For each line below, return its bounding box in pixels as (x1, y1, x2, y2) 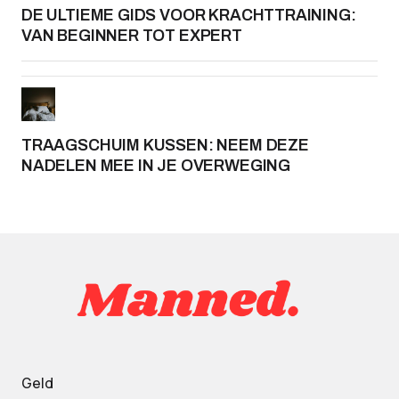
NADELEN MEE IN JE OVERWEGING (21, 157, 290, 175)
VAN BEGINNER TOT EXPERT (21, 27, 242, 45)
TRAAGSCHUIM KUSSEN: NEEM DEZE (21, 136, 309, 154)
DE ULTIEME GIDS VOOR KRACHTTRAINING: (21, 6, 356, 24)
